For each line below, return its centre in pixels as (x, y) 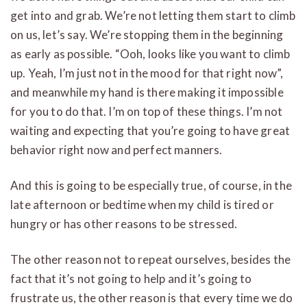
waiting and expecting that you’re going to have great (150, 130)
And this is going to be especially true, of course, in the (151, 185)
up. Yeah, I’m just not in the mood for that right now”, (147, 73)
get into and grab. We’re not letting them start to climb (153, 15)
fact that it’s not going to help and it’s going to (131, 278)
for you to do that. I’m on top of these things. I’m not (147, 111)
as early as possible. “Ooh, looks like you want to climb (150, 53)
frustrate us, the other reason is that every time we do (152, 297)
